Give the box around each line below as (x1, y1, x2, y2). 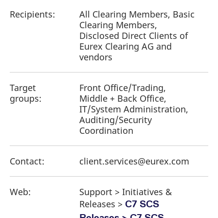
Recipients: (10, 8, 55, 20)
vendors (79, 51, 112, 63)
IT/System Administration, (79, 103, 188, 115)
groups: (10, 92, 41, 105)
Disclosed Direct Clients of (79, 30, 188, 42)
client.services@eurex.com (79, 155, 189, 167)
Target (10, 82, 36, 94)
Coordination (79, 125, 133, 137)
